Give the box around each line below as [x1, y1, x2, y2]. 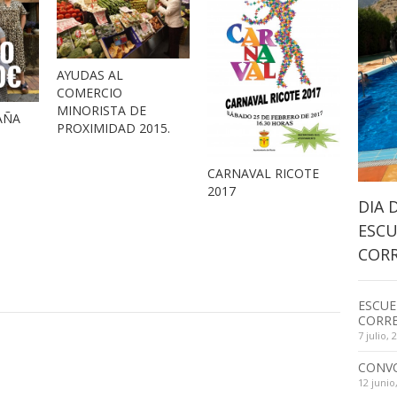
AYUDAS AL [56, 66, 123, 83]
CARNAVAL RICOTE [206, 165, 319, 183]
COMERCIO [56, 83, 122, 101]
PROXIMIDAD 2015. [56, 119, 170, 136]
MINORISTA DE [56, 101, 146, 119]
